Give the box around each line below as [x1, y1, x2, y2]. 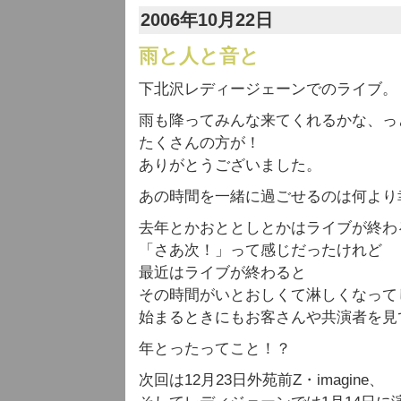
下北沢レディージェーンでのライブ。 [139, 81, 397, 98]
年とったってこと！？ [139, 340, 291, 357]
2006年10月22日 [141, 10, 273, 30]
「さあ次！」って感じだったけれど [139, 242, 382, 259]
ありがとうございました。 [139, 157, 321, 174]
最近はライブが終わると [139, 264, 306, 281]
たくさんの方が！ [139, 134, 260, 151]
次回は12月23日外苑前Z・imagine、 [139, 371, 384, 388]
